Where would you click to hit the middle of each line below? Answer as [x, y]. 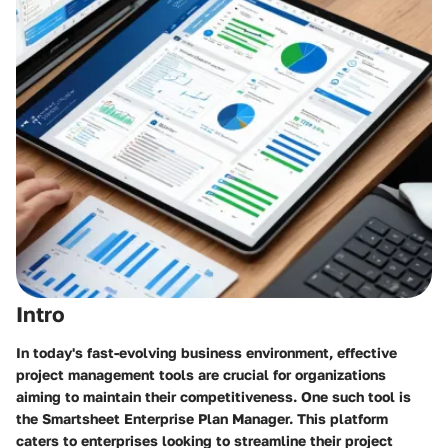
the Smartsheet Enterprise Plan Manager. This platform [202, 418]
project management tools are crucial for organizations [201, 374]
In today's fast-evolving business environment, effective [206, 352]
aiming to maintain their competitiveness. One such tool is [213, 396]
